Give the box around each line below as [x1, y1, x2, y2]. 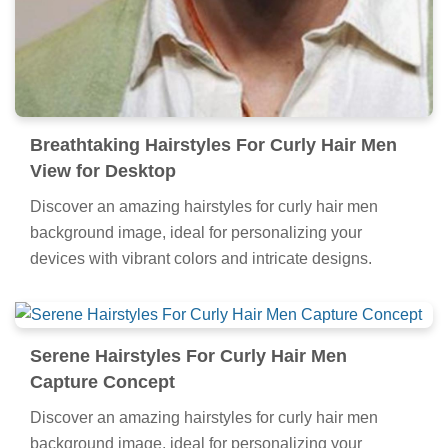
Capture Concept [30, 372, 175, 393]
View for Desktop [30, 161, 176, 182]
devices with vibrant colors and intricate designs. [30, 250, 372, 268]
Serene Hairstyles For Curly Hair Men [30, 346, 347, 367]
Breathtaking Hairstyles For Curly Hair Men [30, 135, 397, 156]
